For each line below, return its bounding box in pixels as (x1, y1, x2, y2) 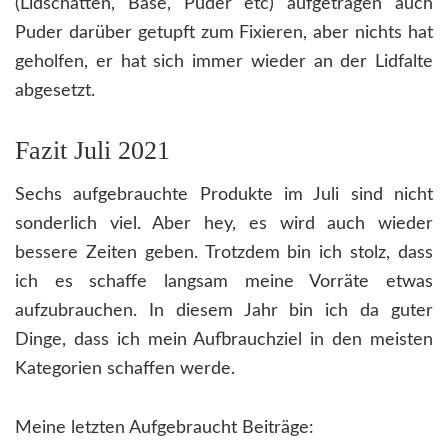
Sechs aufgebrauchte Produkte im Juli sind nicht (15, 185, 433, 204)
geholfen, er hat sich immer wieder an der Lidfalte (15, 52, 433, 71)
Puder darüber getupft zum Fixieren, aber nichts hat (15, 23, 433, 42)
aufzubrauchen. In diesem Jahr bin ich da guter (15, 301, 433, 320)
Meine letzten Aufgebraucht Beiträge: (15, 418, 314, 437)
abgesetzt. (15, 81, 95, 100)
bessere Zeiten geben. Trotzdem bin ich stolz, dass (15, 243, 433, 262)
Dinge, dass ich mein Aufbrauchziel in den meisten (15, 330, 433, 349)
